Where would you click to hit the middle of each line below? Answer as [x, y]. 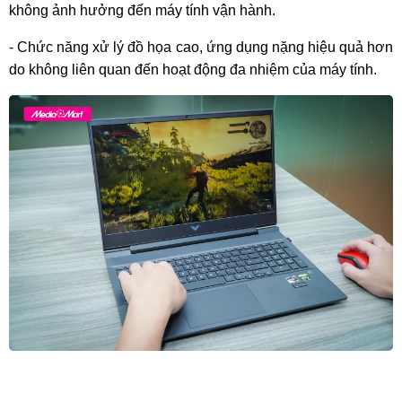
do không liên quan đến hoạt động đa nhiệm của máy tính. [193, 69]
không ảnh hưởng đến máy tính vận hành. [142, 10]
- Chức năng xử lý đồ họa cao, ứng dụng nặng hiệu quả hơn [201, 47]
